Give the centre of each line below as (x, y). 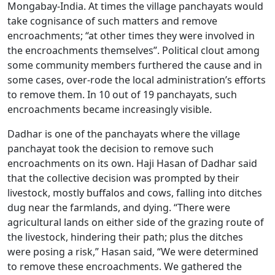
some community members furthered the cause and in (135, 65)
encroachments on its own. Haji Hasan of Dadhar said (132, 163)
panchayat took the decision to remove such (110, 149)
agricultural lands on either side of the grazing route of (136, 222)
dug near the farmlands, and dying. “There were (119, 207)
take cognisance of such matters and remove (112, 21)
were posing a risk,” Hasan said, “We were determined (133, 252)
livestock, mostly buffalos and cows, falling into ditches (135, 193)
